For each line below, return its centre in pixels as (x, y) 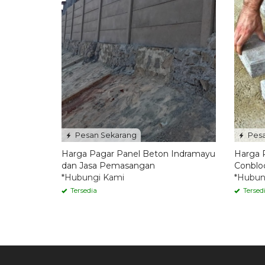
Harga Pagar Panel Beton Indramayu (138, 153)
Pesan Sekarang (105, 135)
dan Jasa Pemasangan (108, 165)
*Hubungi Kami (93, 177)
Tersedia (83, 190)
